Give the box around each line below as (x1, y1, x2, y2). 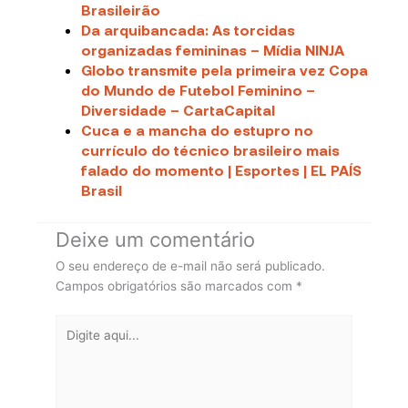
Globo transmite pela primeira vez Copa (81, 61, 369, 79)
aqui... (55, 336, 91, 352)
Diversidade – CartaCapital (81, 101, 276, 119)
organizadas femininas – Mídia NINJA (81, 41, 345, 59)
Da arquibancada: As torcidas (81, 21, 296, 39)
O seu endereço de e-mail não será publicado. (56, 259, 326, 274)
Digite (55, 316, 89, 331)
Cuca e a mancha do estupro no (81, 121, 314, 139)
